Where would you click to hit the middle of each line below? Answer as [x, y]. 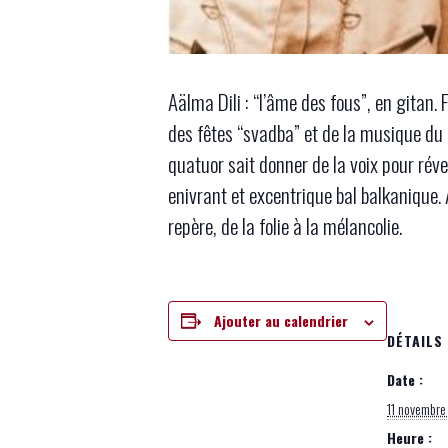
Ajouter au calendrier [281, 320]
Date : [405, 379]
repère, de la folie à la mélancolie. [285, 225]
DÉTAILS [415, 340]
